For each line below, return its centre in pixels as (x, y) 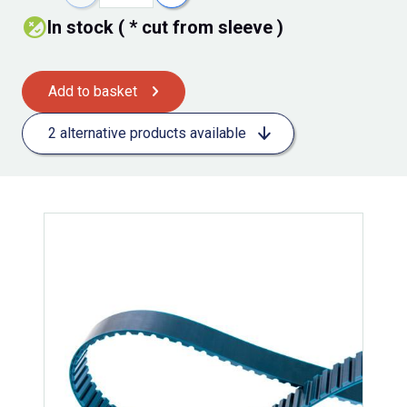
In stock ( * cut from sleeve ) (165, 28)
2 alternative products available (147, 134)
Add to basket (93, 92)
